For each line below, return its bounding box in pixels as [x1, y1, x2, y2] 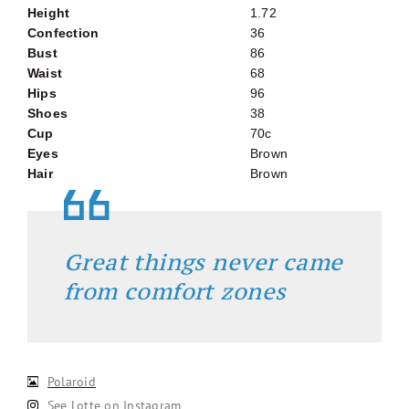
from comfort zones [64, 277, 287, 307]
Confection [27, 26, 100, 41]
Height [27, 5, 70, 21]
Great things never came [64, 247, 343, 278]
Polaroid [47, 373, 96, 391]
